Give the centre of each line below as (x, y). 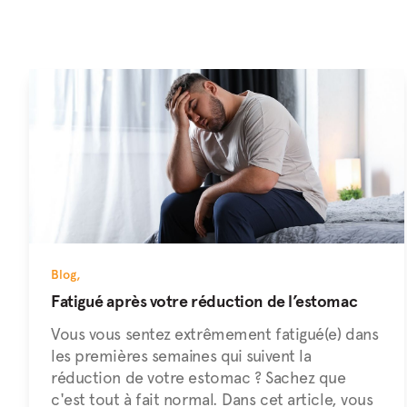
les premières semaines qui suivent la (181, 356)
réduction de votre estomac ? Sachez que (199, 377)
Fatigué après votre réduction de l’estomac (204, 301)
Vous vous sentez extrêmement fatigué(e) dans (215, 334)
